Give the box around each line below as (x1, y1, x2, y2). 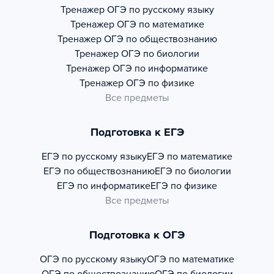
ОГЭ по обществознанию (103, 33, 217, 46)
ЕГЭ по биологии (154, 165, 231, 178)
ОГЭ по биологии (121, 48, 199, 61)
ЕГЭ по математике (147, 150, 232, 163)
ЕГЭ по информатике (57, 180, 150, 193)
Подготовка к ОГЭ (89, 228, 185, 242)
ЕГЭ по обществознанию (43, 165, 155, 178)
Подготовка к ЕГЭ (90, 125, 184, 139)
